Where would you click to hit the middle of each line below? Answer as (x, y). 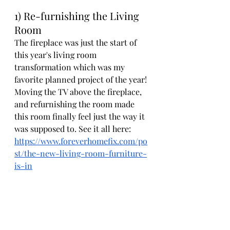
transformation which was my (71, 67)
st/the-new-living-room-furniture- (81, 153)
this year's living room (56, 54)
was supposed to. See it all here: (74, 128)
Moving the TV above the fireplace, (79, 91)
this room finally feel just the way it (81, 116)
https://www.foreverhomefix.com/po (81, 141)
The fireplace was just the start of (76, 42)
